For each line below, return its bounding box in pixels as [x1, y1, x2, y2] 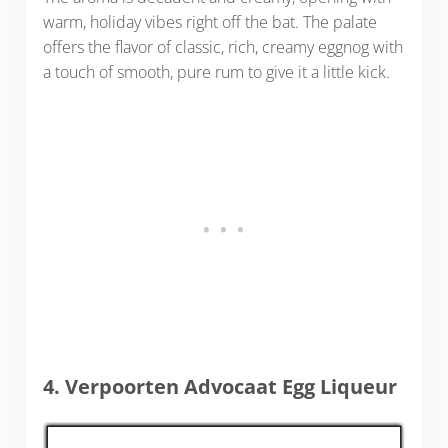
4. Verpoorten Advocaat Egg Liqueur [42, 372, 397, 400]
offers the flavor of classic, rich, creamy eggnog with [42, 35, 403, 58]
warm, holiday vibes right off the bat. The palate [42, 10, 377, 33]
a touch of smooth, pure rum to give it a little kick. [42, 60, 394, 83]
